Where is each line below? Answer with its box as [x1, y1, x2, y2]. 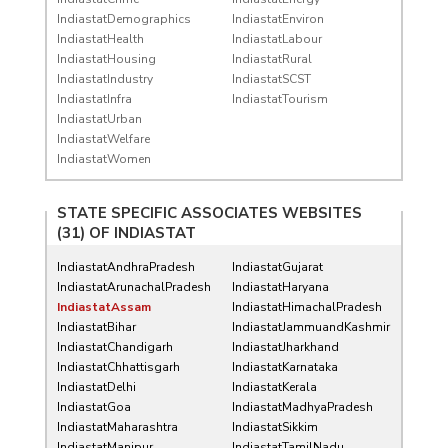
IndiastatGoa [56, 398, 131, 415]
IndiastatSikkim [231, 418, 318, 435]
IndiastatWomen [56, 150, 151, 167]
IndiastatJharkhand [231, 338, 339, 355]
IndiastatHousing [56, 50, 156, 67]
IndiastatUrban [56, 110, 142, 127]
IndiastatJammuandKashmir [231, 318, 390, 335]
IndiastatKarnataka [231, 358, 338, 375]
